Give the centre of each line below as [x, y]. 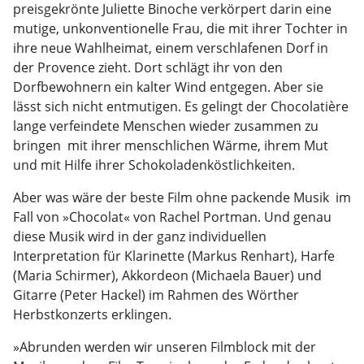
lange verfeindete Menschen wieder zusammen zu [166, 126]
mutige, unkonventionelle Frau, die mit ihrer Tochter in [180, 28]
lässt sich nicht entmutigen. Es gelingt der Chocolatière [181, 106]
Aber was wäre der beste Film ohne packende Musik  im [182, 197]
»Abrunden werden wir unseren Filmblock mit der [165, 347]
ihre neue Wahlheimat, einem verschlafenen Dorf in [171, 48]
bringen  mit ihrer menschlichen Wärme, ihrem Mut [171, 145]
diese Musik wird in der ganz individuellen [140, 236]
